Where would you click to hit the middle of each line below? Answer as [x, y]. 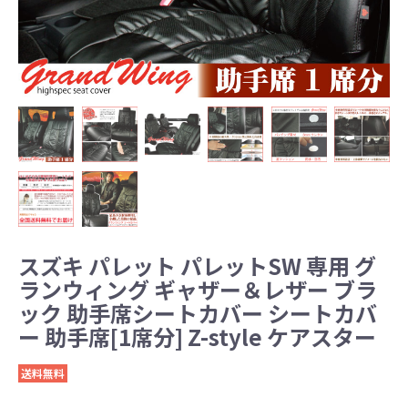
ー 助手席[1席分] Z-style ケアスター [197, 337]
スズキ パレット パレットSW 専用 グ [197, 266]
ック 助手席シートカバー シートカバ [198, 313]
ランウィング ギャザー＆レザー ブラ [198, 290]
